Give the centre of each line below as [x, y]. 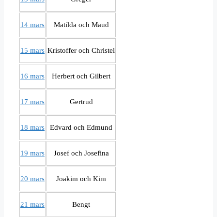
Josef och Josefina [81, 153]
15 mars [32, 51]
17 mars [32, 102]
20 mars [32, 179]
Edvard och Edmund [81, 128]
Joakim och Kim [81, 179]
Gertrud [81, 102]
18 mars [32, 128]
